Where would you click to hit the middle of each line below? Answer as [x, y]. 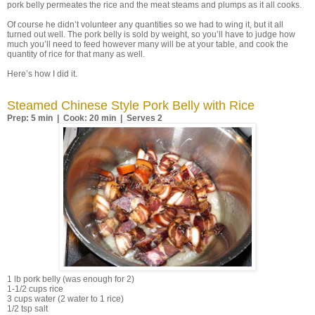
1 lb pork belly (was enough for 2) [71, 279]
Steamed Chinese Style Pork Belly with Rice [131, 106]
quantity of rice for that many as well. [77, 54]
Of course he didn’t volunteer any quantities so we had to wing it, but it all [145, 25]
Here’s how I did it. [42, 74]
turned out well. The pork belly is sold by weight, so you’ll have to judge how [151, 35]
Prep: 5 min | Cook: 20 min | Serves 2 [85, 118]
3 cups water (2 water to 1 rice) [65, 299]
